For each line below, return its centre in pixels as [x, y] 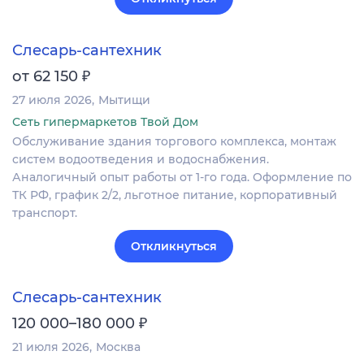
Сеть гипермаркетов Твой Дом [105, 121]
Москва [118, 347]
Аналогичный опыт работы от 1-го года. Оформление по [182, 177]
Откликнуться [174, 246]
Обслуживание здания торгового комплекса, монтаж [174, 141]
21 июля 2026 [51, 347]
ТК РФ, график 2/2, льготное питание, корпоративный [175, 195]
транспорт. [45, 212]
